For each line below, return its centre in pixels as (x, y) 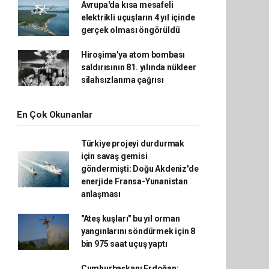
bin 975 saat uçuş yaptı (124, 244)
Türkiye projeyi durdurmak (133, 144)
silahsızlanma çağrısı (122, 80)
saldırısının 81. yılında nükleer (138, 67)
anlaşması (101, 194)
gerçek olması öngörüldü (130, 30)
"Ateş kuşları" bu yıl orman (130, 219)
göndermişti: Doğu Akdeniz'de (140, 169)
